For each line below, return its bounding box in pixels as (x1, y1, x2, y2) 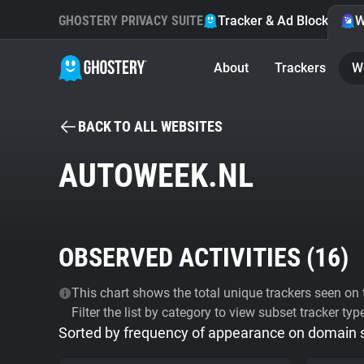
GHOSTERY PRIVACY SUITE (58, 13, 203, 28)
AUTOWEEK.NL (58, 157, 253, 195)
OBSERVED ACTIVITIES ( (58, 242, 314, 273)
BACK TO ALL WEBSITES (78, 118, 223, 135)
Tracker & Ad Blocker (218, 13, 340, 28)
